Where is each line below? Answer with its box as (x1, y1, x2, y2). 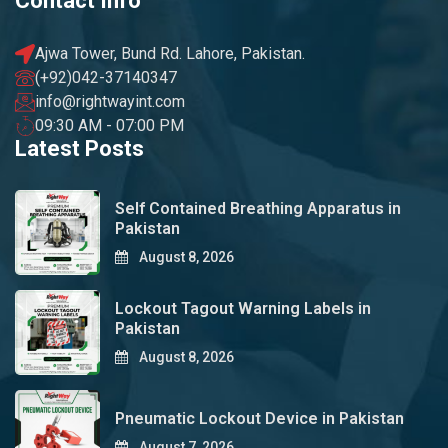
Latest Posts (15, 136, 144, 162)
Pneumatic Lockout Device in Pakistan (115, 409, 404, 429)
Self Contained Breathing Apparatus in (115, 199, 401, 219)
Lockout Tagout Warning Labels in (115, 299, 371, 319)
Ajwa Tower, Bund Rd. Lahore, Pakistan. (35, 44, 305, 64)
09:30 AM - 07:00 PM (35, 116, 184, 136)
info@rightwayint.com (35, 92, 185, 112)
